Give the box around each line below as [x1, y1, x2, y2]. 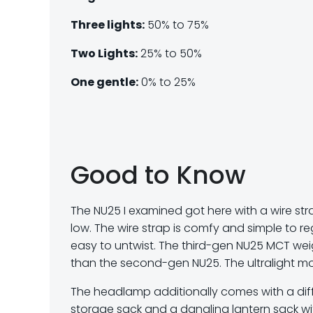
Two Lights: [71, 45, 138, 61]
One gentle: [71, 74, 138, 90]
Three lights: [71, 17, 145, 33]
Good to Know [71, 157, 246, 193]
